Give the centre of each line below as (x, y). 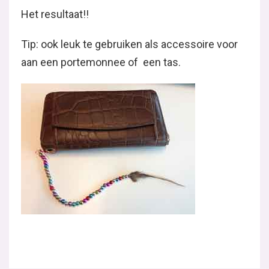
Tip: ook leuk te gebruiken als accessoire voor (129, 44)
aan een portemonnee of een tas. (101, 62)
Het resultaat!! (55, 14)
